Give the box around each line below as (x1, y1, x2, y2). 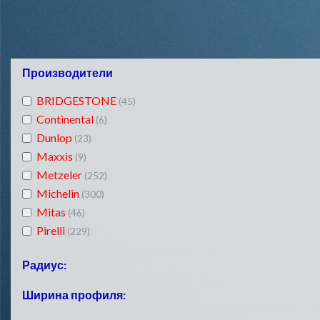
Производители (22, 66, 113, 80)
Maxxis (36, 149, 75, 164)
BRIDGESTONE (36, 94, 119, 108)
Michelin (36, 186, 81, 201)
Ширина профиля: (22, 288, 126, 302)
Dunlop (36, 131, 74, 145)
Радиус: (22, 258, 66, 272)
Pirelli (36, 224, 67, 238)
